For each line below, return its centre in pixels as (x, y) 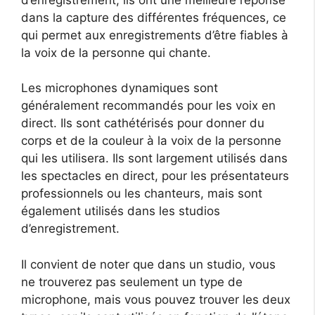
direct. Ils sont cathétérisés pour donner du (143, 123)
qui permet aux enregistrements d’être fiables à (155, 35)
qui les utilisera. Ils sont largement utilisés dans (154, 159)
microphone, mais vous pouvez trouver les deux (156, 299)
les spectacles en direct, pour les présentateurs (155, 176)
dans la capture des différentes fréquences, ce (154, 17)
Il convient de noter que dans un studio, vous (148, 264)
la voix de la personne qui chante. (116, 52)
